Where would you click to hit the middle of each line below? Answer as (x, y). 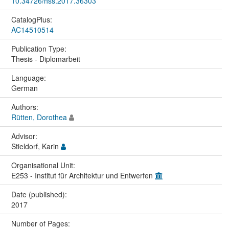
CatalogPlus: (32, 19)
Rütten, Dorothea (39, 117)
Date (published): (40, 194)
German (24, 88)
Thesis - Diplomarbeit (45, 59)
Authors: (26, 107)
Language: (29, 77)
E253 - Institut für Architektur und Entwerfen (83, 175)
